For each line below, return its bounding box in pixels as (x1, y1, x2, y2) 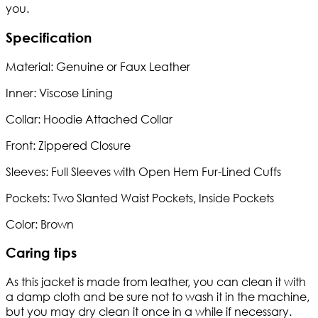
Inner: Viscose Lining (6, 84, 113, 100)
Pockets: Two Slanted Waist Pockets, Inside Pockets (6, 190, 274, 205)
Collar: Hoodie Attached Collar (6, 111, 172, 126)
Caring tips (6, 244, 77, 261)
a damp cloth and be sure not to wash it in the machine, (6, 288, 309, 304)
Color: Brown (6, 216, 74, 231)
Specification (6, 28, 92, 45)
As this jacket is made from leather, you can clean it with (6, 273, 306, 289)
